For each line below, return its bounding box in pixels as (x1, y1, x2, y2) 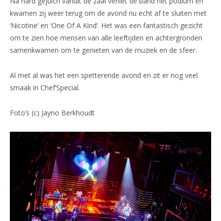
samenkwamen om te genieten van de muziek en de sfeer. (10, 45, 197, 55)
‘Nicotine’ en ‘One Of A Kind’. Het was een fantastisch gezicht (10, 20, 203, 30)
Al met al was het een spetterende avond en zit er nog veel (10, 70, 198, 80)
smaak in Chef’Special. (10, 82, 80, 92)
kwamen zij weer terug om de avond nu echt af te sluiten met (10, 8, 207, 18)
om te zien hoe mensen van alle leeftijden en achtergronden (10, 33, 202, 42)
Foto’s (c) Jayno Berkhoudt (10, 108, 95, 117)
